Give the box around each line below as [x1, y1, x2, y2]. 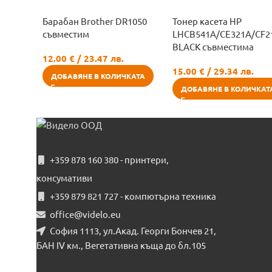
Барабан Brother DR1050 [42, 15, 147, 27]
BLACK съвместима [172, 41, 254, 52]
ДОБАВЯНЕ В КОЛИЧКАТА [51, 71, 145, 81]
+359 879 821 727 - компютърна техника [50, 190, 216, 202]
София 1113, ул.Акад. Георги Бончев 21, [50, 225, 216, 236]
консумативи [36, 172, 92, 183]
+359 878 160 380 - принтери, [50, 154, 169, 165]
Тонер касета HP [172, 15, 242, 27]
